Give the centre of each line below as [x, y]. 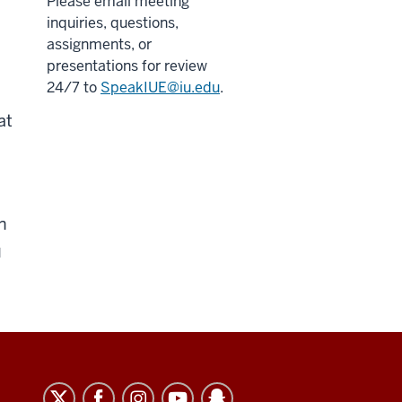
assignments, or [99, 44]
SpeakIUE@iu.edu [160, 87]
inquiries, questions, [113, 22]
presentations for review [127, 66]
